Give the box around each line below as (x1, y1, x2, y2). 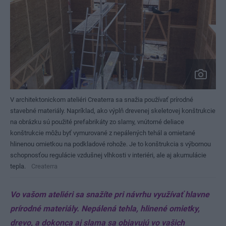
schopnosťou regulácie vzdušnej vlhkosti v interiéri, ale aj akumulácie (10, 151, 206, 159)
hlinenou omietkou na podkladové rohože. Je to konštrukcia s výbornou (10, 140, 211, 148)
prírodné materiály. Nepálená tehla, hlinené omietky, (10, 203, 200, 213)
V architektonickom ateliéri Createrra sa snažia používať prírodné (10, 95, 193, 103)
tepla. (10, 162, 26, 170)
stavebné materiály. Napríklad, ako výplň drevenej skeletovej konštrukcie (10, 106, 215, 115)
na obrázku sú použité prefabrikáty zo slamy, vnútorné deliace (10, 118, 184, 126)
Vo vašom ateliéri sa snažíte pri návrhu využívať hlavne (10, 189, 209, 199)
